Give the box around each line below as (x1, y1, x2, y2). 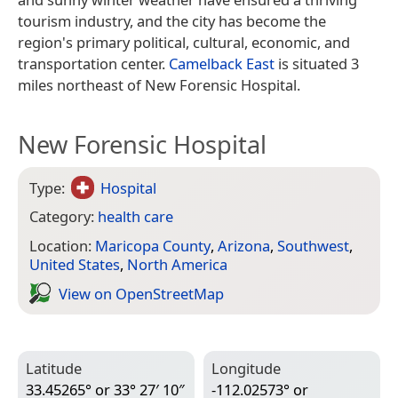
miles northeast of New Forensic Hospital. (18, 74, 300, 95)
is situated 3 (275, 52, 359, 74)
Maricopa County (95, 235, 211, 257)
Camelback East (169, 52, 275, 74)
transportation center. (18, 52, 169, 74)
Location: (29, 235, 95, 257)
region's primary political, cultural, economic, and (18, 31, 350, 52)
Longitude (211, 357, 281, 378)
